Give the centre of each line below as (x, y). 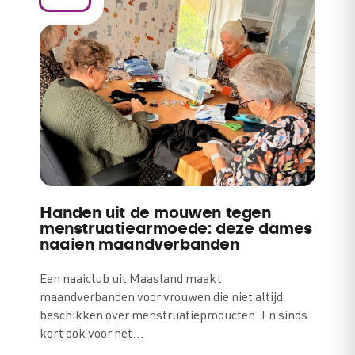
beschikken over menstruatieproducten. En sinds (174, 317)
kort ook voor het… (92, 335)
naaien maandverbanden (139, 245)
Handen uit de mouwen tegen (155, 213)
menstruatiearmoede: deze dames (176, 229)
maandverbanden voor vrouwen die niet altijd (161, 299)
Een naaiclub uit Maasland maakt (131, 281)
